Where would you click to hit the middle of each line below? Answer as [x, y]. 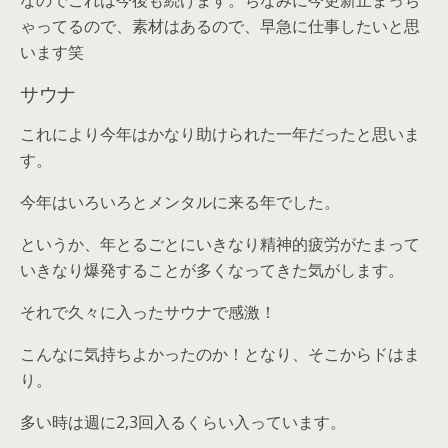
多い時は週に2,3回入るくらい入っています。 [183, 422]
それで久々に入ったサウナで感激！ [148, 312]
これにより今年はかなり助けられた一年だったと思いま [220, 134]
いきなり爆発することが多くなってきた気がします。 [212, 270]
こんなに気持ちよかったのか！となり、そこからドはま [220, 354]
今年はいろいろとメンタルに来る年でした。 [180, 202]
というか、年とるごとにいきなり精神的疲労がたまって [220, 244]
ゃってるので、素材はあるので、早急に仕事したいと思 [220, 26]
